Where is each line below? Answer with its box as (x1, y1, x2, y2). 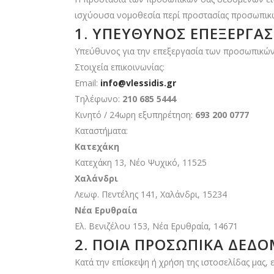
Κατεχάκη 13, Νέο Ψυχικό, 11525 (75, 157, 207, 168)
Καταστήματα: (75, 125, 128, 136)
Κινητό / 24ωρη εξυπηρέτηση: (75, 109, 195, 120)
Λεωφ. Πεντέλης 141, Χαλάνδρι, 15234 (75, 188, 227, 200)
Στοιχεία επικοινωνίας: (75, 61, 165, 73)
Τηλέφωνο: (75, 93, 122, 105)
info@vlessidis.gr (100, 77, 176, 89)
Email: (75, 77, 100, 89)
